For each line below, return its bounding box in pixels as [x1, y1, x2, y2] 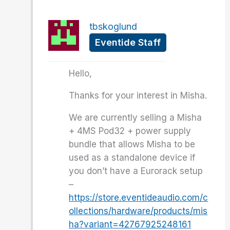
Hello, [69, 68, 92, 79]
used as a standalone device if [69, 152, 196, 163]
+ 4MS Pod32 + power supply [69, 126, 191, 136]
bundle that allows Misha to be [69, 139, 196, 149]
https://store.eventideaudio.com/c [69, 193, 208, 203]
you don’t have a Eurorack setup [69, 166, 203, 176]
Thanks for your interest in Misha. [69, 90, 207, 101]
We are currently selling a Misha [69, 112, 202, 123]
